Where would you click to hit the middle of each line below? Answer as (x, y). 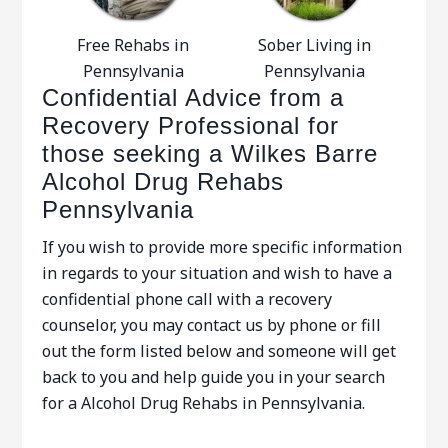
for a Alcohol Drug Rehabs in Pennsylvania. (204, 403)
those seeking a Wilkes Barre (210, 153)
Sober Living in (315, 45)
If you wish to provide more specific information (222, 247)
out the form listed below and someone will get (219, 351)
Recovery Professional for (191, 125)
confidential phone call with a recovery (187, 299)
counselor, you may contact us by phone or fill (212, 325)
